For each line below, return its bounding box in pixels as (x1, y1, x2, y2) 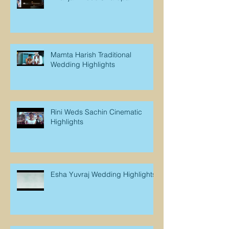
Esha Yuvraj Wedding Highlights (51, 169, 156, 179)
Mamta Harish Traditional (51, 50, 131, 59)
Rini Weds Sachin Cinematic (51, 107, 142, 117)
